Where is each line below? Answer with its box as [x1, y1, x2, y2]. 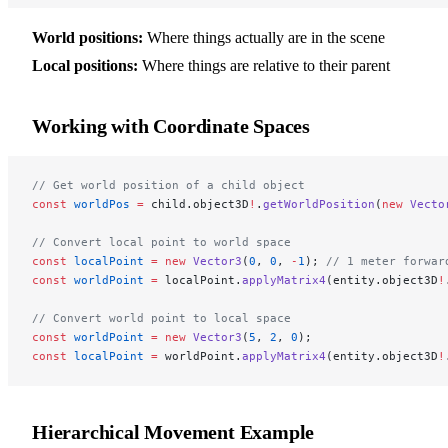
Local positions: [32, 56, 138, 74]
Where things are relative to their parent [138, 56, 390, 74]
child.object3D [144, 196, 249, 211]
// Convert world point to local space [32, 310, 291, 325]
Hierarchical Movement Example [32, 420, 315, 443]
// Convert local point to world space [32, 234, 291, 249]
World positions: [32, 28, 143, 46]
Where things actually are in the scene [143, 28, 385, 46]
